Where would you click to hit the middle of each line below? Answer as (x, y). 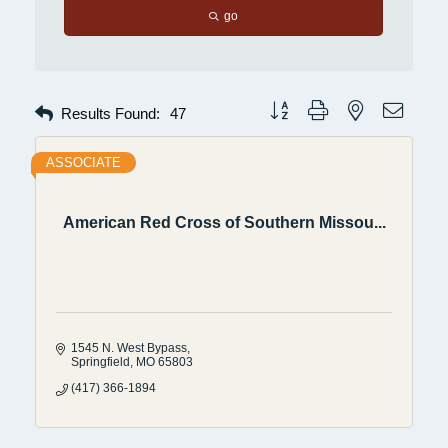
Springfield (100, 361)
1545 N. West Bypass (129, 347)
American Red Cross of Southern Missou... (224, 223)
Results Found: (110, 114)
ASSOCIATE (83, 162)
